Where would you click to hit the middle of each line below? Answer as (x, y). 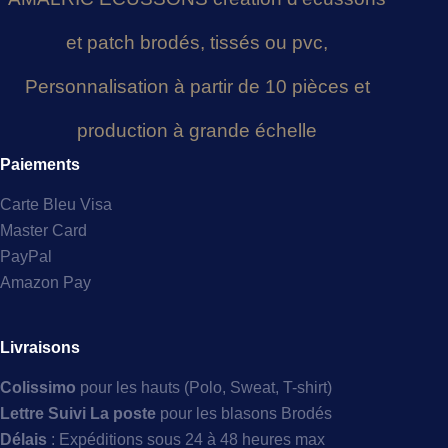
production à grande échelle (197, 131)
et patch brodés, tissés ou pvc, (197, 43)
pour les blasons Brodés (244, 413)
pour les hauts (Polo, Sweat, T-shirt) (206, 387)
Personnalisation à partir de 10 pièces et (197, 87)
